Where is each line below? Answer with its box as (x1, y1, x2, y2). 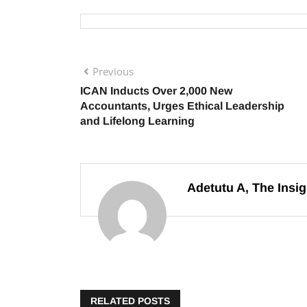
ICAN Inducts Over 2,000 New (80, 85, 232, 97)
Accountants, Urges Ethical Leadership (80, 100, 284, 112)
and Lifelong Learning (80, 115, 197, 127)
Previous (93, 64, 134, 78)
